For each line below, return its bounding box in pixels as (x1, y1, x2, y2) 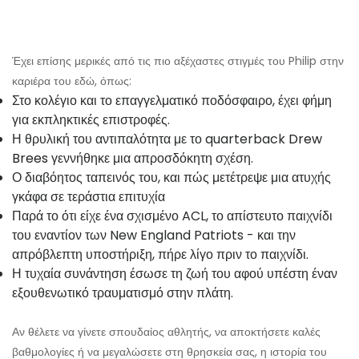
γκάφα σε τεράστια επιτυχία (12, 188, 165, 207)
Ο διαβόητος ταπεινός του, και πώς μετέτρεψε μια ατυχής (12, 168, 331, 188)
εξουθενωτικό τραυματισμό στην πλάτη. (12, 284, 233, 303)
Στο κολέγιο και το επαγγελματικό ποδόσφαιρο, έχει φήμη (12, 91, 332, 111)
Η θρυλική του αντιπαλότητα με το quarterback (12, 130, 288, 149)
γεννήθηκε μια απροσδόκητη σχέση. (48, 149, 253, 168)
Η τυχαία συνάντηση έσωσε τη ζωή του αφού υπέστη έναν (12, 264, 337, 284)
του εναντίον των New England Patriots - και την (12, 226, 296, 245)
